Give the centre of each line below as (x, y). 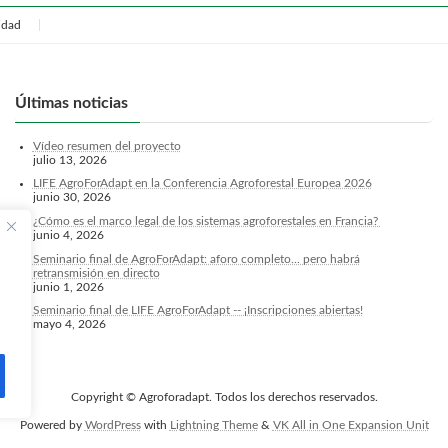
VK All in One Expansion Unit (350, 425)
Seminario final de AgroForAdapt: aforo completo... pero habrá (196, 258)
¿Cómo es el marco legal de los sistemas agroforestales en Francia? (206, 220)
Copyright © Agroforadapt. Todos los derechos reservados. (224, 397)
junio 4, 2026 (68, 234)
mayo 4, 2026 (69, 324)
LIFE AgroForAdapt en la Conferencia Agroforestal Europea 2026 (202, 183)
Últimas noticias (71, 102)
